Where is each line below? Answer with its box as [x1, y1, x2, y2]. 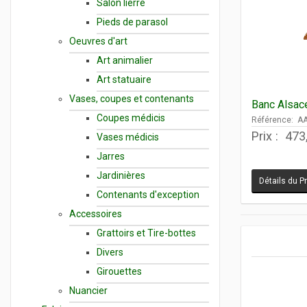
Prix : [251, 128, 282, 143]
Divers [97, 246, 123, 258]
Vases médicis [97, 131, 159, 143]
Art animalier [97, 54, 153, 66]
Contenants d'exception [97, 188, 199, 200]
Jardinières [97, 169, 145, 181]
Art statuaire [97, 73, 151, 85]
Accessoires [69, 208, 122, 219]
